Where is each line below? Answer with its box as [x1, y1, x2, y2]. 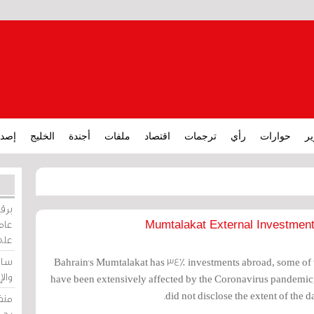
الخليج [30, 130, 55, 142]
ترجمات [184, 130, 217, 142]
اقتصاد [144, 130, 170, 142]
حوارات [260, 130, 291, 142]
